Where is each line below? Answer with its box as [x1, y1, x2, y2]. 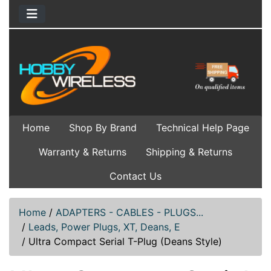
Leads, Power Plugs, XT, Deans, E [28, 220, 180, 233]
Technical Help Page [155, 121, 249, 134]
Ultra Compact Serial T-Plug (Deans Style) [28, 235, 222, 247]
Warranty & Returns [39, 145, 126, 158]
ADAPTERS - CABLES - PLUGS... [56, 206, 203, 218]
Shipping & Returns [146, 145, 232, 158]
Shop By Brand [68, 121, 137, 134]
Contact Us [109, 169, 162, 182]
